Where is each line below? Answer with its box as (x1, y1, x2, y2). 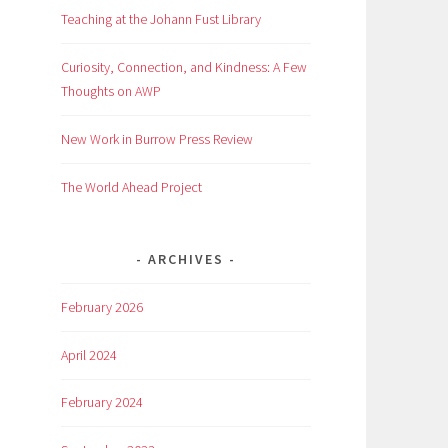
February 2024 (61, 393, 143, 412)
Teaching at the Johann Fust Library (61, 9, 261, 28)
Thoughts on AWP (61, 81, 161, 100)
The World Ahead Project (61, 177, 202, 196)
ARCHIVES (148, 249, 224, 268)
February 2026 (61, 297, 143, 316)
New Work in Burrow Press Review (61, 129, 253, 148)
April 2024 (61, 345, 117, 364)
